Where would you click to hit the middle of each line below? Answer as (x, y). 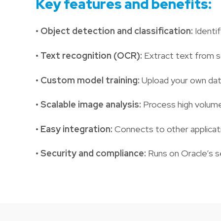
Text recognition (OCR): (91, 56)
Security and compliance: (94, 153)
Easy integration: (76, 129)
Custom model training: (90, 80)
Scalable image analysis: (91, 105)
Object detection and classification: (116, 31)
